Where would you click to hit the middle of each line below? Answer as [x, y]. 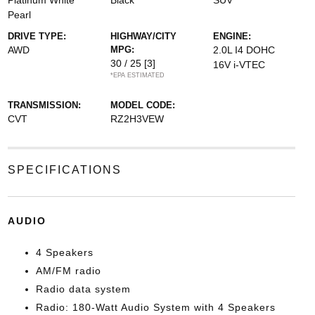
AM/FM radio [68, 271]
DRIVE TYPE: [37, 36]
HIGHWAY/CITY [143, 36]
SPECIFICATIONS [64, 170]
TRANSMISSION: [44, 105]
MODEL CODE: [142, 105]
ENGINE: [232, 36]
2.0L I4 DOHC [244, 50]
